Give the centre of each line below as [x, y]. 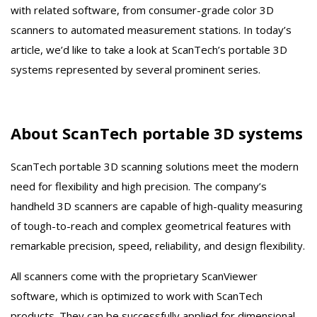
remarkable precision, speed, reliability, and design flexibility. [158, 246]
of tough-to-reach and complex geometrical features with [151, 226]
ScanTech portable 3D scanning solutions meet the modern [155, 167]
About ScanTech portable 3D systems [157, 133]
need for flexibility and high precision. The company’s [139, 186]
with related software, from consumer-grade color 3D [142, 10]
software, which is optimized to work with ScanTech [137, 296]
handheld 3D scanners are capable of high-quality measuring [157, 206]
